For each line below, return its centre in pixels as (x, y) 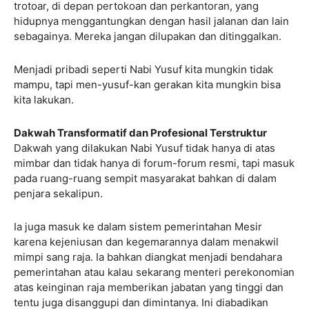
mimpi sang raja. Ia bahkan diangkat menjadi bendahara (148, 257)
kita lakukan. (44, 99)
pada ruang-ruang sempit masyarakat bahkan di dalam (145, 178)
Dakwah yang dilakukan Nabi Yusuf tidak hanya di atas (144, 148)
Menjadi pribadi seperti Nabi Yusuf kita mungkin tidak (143, 69)
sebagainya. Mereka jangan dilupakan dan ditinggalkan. (148, 36)
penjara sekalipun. (58, 193)
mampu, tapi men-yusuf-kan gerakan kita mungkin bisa (147, 84)
